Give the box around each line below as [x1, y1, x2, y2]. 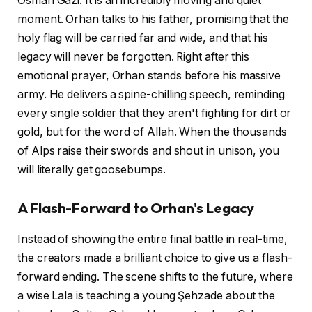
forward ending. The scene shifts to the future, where [17, 270, 293, 283]
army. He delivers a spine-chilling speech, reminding [17, 87, 285, 101]
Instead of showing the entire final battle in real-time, [17, 232, 288, 246]
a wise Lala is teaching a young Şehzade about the [17, 288, 276, 302]
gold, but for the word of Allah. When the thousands [17, 125, 287, 139]
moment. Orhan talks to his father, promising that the [17, 12, 289, 26]
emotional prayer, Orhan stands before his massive [17, 68, 281, 82]
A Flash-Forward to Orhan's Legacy [17, 199, 255, 217]
